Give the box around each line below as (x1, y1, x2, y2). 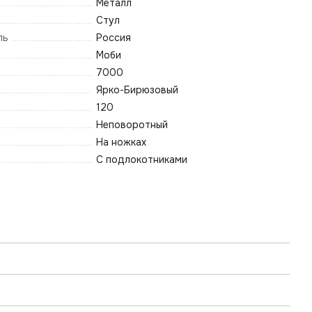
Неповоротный (96, 118, 168, 132)
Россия (96, 31, 131, 45)
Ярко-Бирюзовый (96, 84, 178, 97)
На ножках (96, 136, 146, 149)
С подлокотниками (96, 153, 187, 166)
